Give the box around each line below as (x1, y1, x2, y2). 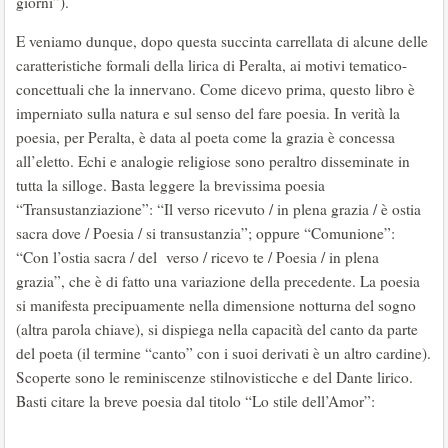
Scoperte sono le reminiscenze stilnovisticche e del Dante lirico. (16, 367, 413, 387)
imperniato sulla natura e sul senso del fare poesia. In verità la (16, 103, 400, 123)
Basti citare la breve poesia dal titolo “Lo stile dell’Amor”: (16, 391, 375, 411)
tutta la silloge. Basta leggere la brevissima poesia (16, 175, 325, 195)
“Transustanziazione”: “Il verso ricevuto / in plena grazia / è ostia (16, 199, 421, 219)
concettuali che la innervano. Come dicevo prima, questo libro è (16, 79, 415, 99)
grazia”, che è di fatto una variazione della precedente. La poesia (16, 271, 420, 291)
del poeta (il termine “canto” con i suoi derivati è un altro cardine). (16, 343, 431, 363)
